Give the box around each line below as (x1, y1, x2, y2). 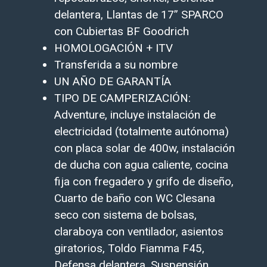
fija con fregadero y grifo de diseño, (54, 174, 234, 188)
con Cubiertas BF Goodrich (54, 24, 189, 38)
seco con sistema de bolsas (54, 207, 194, 222)
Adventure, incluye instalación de (54, 107, 216, 122)
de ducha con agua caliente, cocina (54, 157, 228, 172)
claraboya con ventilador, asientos (54, 224, 223, 238)
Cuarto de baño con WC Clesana (54, 191, 215, 205)
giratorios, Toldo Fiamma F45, (54, 241, 204, 255)
